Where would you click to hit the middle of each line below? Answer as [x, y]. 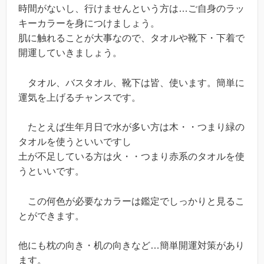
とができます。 [51, 216]
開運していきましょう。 [70, 53]
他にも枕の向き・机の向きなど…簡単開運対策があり [131, 246]
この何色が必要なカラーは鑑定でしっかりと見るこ [131, 201]
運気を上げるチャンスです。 [80, 97]
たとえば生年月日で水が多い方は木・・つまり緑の [131, 127]
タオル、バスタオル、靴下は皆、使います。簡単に [131, 82]
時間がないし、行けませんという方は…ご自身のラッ [131, 9]
